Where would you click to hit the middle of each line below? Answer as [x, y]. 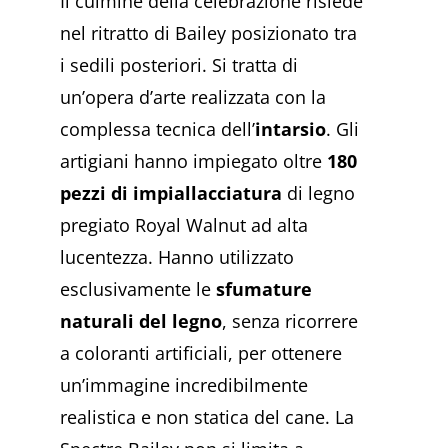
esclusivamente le [138, 289]
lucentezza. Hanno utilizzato [177, 257]
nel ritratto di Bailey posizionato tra [208, 33]
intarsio [290, 129]
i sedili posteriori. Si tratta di [179, 65]
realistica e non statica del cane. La [207, 417]
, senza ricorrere [290, 321]
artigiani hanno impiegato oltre [193, 161]
